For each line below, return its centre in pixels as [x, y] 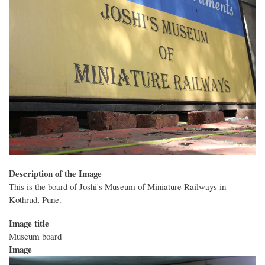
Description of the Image [55, 173]
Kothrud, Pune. [35, 199]
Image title [29, 223]
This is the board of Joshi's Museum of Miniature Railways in [117, 186]
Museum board [35, 236]
